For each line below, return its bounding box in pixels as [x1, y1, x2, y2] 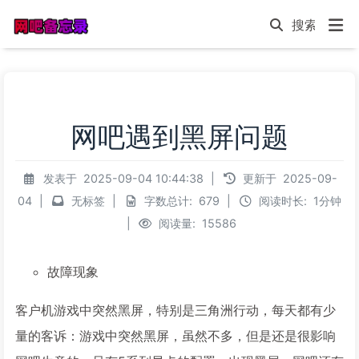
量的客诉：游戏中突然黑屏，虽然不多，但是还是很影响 [15, 328, 336, 344]
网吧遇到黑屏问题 [71, 120, 288, 153]
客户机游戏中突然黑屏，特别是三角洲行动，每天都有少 [15, 302, 336, 318]
